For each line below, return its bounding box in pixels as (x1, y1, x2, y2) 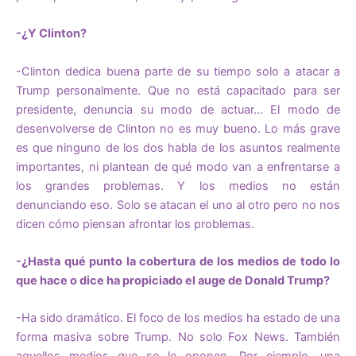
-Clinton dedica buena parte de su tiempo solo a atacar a (16, 64, 340, 79)
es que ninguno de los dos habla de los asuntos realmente (16, 140, 340, 155)
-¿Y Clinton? (16, 26, 87, 41)
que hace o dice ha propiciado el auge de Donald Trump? (16, 273, 330, 288)
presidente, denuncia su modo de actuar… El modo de (16, 102, 340, 117)
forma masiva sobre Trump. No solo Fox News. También (16, 330, 340, 345)
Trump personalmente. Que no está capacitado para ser (16, 83, 340, 98)
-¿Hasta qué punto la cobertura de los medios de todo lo (16, 253, 340, 269)
